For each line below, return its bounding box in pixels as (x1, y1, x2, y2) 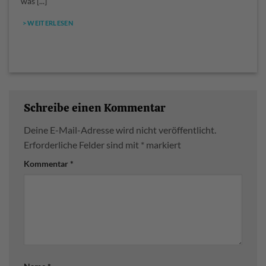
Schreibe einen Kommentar (24, 100, 168, 115)
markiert (144, 139, 181, 151)
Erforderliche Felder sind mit (24, 139, 141, 151)
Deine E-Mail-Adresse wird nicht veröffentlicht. (24, 124, 216, 136)
